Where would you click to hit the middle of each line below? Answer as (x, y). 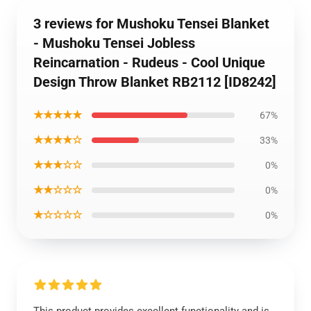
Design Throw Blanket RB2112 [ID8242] (155, 82)
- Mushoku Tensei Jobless (114, 43)
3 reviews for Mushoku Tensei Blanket (151, 24)
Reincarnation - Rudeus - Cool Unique (149, 62)
